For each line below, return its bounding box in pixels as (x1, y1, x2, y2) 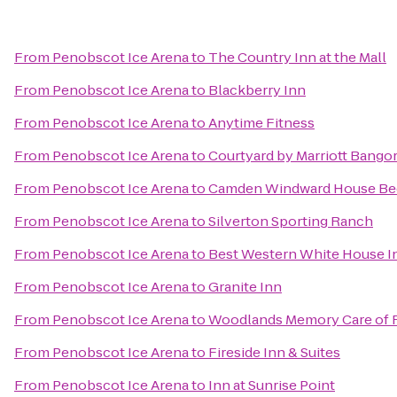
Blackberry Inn (208, 81, 306, 99)
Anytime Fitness (208, 113, 315, 132)
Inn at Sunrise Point (208, 376, 335, 394)
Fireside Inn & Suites (208, 343, 340, 362)
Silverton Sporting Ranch (208, 212, 373, 230)
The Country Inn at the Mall (208, 48, 386, 66)
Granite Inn (208, 277, 282, 296)
